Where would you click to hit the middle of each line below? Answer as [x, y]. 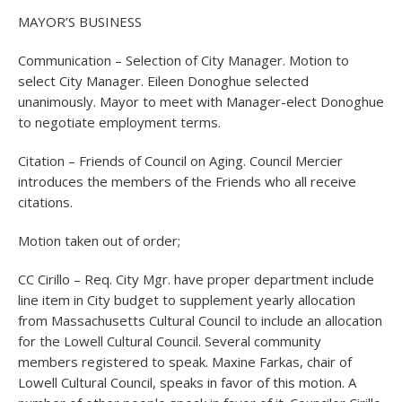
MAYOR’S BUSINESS [80, 22]
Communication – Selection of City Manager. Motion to [184, 60]
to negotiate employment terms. [119, 122]
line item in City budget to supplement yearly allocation [187, 300]
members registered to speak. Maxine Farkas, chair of [185, 362]
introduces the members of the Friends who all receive [187, 181]
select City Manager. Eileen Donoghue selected [163, 81]
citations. [45, 202]
